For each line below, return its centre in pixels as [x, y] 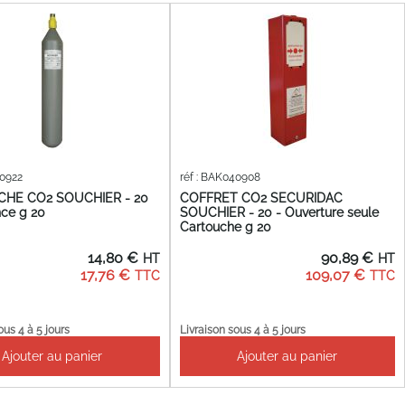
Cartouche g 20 [225, 226]
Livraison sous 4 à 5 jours [242, 330]
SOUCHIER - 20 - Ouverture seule [279, 212]
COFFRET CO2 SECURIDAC [261, 198]
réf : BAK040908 [220, 178]
